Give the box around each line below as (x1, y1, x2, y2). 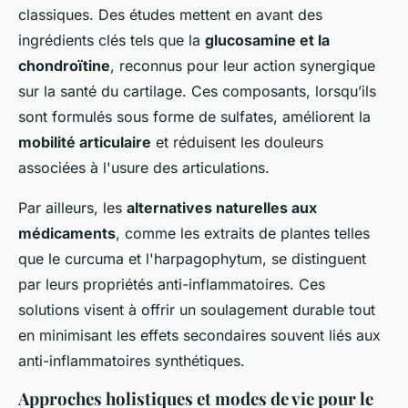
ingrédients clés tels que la (18, 31, 205, 49)
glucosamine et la (205, 31, 330, 49)
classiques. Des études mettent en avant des (18, 5, 322, 24)
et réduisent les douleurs (151, 133, 323, 151)
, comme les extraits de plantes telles (116, 224, 370, 242)
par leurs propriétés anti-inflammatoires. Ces (18, 275, 325, 293)
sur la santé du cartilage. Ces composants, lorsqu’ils (18, 82, 376, 100)
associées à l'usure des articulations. (18, 158, 270, 177)
